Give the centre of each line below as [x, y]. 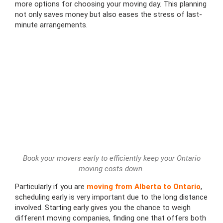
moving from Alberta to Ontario [144, 187]
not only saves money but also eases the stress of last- [109, 14]
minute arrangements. [51, 25]
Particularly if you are [51, 187]
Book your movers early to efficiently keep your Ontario [111, 159]
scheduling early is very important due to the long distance [111, 197]
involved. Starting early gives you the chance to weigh [103, 208]
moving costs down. [111, 169]
